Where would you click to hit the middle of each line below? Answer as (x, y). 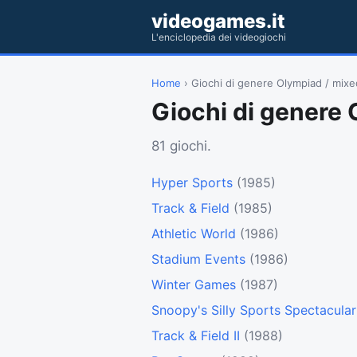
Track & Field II (196, 336)
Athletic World (194, 234)
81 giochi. (181, 146)
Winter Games (194, 285)
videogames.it (218, 21)
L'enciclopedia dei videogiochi (219, 37)
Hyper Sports (192, 183)
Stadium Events (198, 259)
